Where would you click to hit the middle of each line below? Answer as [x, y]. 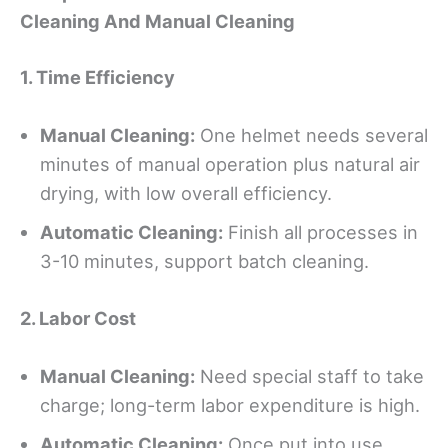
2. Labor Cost [78, 317]
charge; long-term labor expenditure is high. [230, 404]
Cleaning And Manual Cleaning [157, 20]
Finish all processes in [320, 232]
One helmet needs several [311, 135]
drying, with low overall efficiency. [186, 193]
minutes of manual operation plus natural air [230, 164]
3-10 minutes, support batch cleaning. [204, 261]
